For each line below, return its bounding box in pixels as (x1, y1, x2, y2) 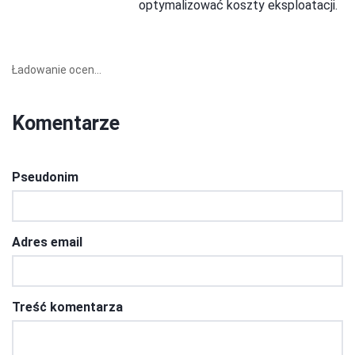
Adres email (12, 234, 82, 250)
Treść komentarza (12, 299, 123, 315)
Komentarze (12, 111, 120, 135)
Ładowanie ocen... (12, 63, 101, 76)
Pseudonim (12, 169, 78, 185)
